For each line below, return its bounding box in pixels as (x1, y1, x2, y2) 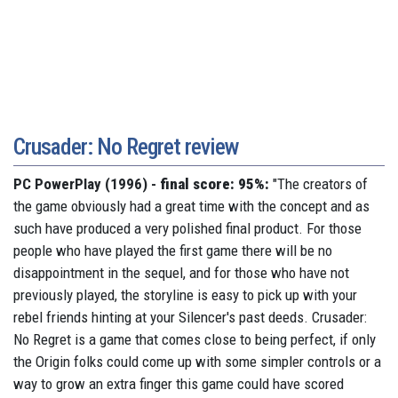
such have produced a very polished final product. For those (13, 219, 362, 238)
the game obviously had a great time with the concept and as (13, 197, 370, 216)
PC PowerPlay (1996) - (13, 175, 160, 194)
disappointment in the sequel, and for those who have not (13, 264, 349, 283)
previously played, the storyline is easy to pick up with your (13, 286, 357, 305)
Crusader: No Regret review (13, 133, 238, 161)
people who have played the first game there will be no (13, 242, 332, 260)
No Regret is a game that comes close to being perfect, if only (13, 330, 376, 349)
